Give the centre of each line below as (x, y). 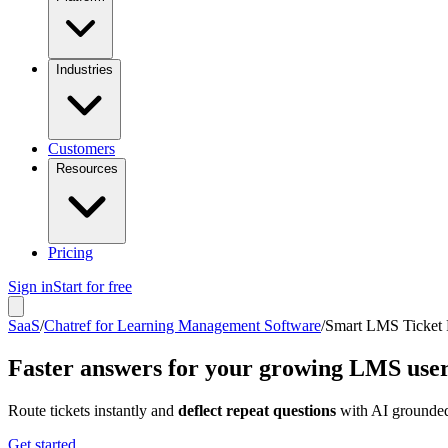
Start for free (92, 286)
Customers (81, 148)
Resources (87, 168)
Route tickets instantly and (93, 410)
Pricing (70, 252)
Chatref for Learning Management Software (182, 325)
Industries (84, 69)
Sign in (30, 286)
